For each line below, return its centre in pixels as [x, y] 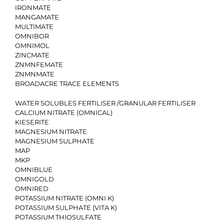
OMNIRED [32, 188]
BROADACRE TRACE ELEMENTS [67, 83]
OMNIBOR [32, 36]
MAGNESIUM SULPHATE [55, 141]
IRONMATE [33, 7]
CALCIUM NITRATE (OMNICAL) [64, 112]
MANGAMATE [37, 17]
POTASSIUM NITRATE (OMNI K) [64, 198]
